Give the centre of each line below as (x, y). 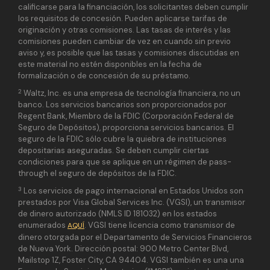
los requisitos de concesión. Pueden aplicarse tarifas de (123, 19)
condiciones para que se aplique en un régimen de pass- (125, 162)
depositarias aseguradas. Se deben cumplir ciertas (114, 151)
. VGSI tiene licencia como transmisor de (160, 225)
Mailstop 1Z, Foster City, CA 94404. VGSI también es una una (131, 260)
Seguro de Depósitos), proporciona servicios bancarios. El (126, 128)
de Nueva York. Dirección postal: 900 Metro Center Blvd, (123, 249)
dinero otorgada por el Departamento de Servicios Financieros (135, 237)
